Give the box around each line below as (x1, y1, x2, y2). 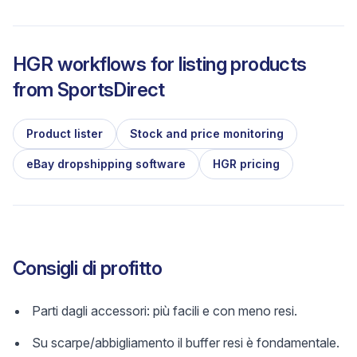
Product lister (26, 127, 103, 140)
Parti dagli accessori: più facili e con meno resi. (32, 303, 297, 319)
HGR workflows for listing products (13, 53, 307, 76)
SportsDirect (57, 78, 165, 101)
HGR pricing (213, 157, 280, 171)
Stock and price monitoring (130, 127, 284, 140)
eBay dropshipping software (26, 157, 186, 171)
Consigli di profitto (13, 257, 162, 280)
